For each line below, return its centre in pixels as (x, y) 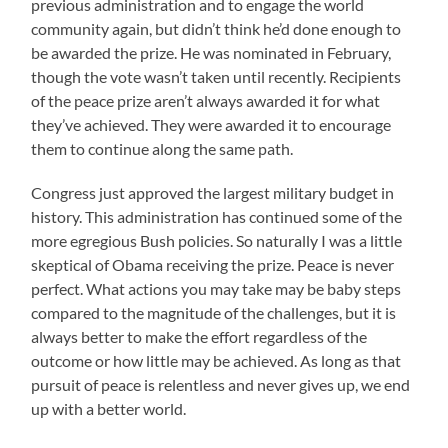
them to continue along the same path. (162, 149)
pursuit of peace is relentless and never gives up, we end (221, 385)
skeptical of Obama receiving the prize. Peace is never (213, 265)
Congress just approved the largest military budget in (213, 193)
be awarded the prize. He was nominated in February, (211, 53)
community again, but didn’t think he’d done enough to (216, 29)
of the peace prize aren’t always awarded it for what (206, 101)
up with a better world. (109, 409)
